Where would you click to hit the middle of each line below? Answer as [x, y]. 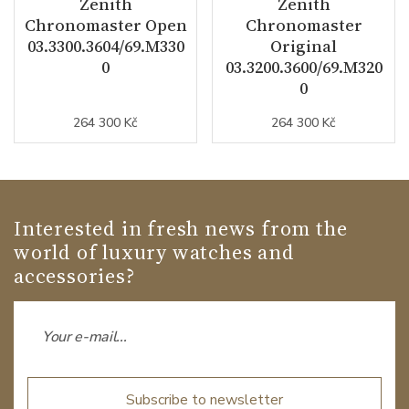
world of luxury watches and [154, 252]
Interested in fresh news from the [181, 228]
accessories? [74, 275]
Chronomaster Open [105, 25]
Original [304, 46]
